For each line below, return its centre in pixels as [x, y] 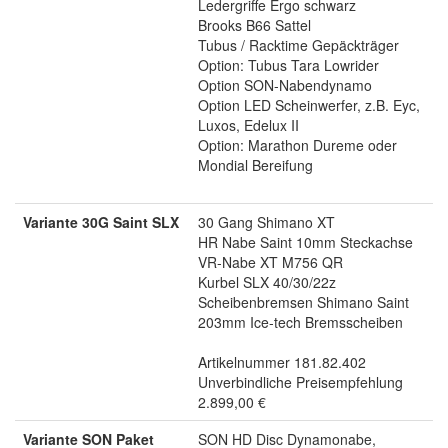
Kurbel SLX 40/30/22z [267, 281]
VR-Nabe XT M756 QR [270, 261]
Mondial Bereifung [255, 164]
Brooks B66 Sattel [254, 24]
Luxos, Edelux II [248, 124]
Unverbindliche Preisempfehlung [300, 381]
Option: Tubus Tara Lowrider [288, 64]
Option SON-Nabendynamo [285, 84]
